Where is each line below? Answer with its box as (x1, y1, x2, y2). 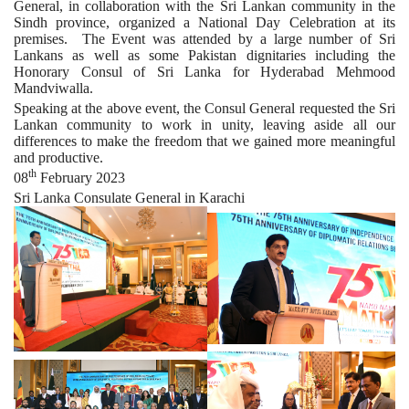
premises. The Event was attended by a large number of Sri (14, 30, 395, 47)
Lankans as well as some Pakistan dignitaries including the (14, 47, 395, 63)
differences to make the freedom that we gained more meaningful (14, 132, 395, 149)
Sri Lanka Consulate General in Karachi (14, 189, 245, 205)
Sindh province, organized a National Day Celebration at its (14, 14, 395, 30)
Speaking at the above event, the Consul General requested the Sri (14, 100, 395, 116)
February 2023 (37, 169, 125, 185)
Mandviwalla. (14, 79, 93, 96)
